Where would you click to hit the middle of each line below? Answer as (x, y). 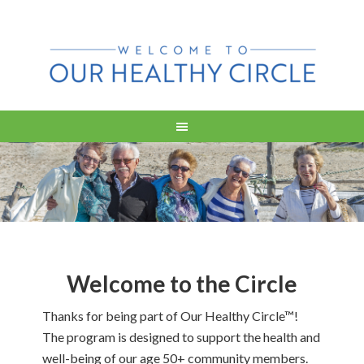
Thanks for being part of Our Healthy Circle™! (171, 316)
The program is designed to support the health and (182, 337)
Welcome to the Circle (182, 284)
